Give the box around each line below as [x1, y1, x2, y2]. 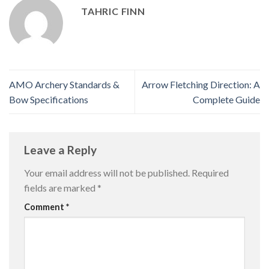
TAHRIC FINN [81, 5, 145, 17]
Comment [24, 201, 66, 212]
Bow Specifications [9, 93, 88, 105]
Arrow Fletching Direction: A [142, 78, 260, 90]
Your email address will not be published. [24, 166, 190, 178]
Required [192, 166, 229, 178]
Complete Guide [193, 93, 260, 105]
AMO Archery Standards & [9, 78, 119, 90]
